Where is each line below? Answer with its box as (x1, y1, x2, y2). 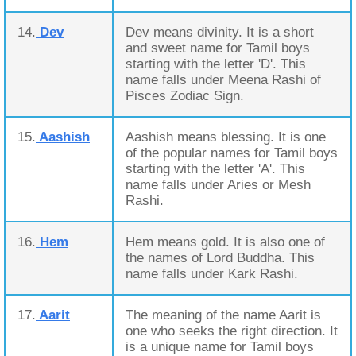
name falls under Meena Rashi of (126, 72, 321, 87)
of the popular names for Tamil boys (126, 145, 338, 161)
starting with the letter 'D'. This (126, 56, 306, 72)
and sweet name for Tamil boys (126, 41, 310, 56)
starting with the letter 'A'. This (126, 161, 305, 176)
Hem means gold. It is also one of (126, 234, 325, 250)
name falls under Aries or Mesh (126, 177, 311, 192)
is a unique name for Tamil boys (126, 339, 314, 354)
